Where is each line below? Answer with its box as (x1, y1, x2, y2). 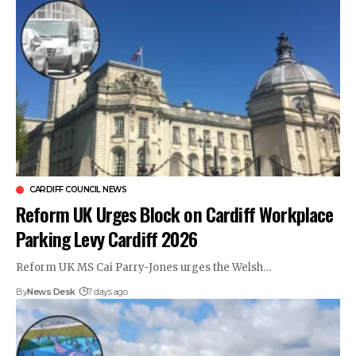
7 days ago (87, 286, 128, 298)
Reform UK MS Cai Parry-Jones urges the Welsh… (16, 261, 272, 275)
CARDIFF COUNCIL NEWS (29, 184, 126, 195)
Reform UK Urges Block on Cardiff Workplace (16, 199, 334, 229)
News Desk (27, 286, 75, 298)
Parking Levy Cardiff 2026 (16, 224, 197, 253)
